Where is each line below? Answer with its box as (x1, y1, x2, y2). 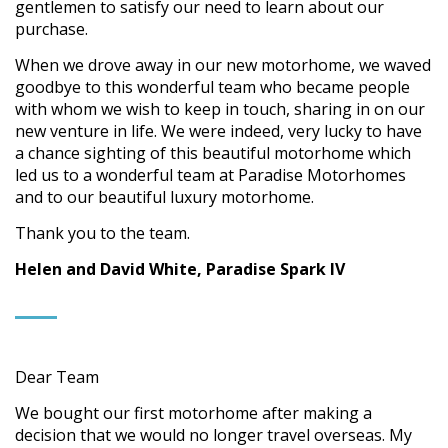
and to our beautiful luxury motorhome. (15, 185, 314, 208)
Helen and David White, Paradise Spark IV (15, 257, 345, 280)
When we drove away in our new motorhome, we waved (15, 53, 431, 76)
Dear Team (15, 365, 99, 388)
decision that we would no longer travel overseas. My (15, 423, 412, 446)
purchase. (15, 17, 88, 40)
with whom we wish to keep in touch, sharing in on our (15, 97, 425, 120)
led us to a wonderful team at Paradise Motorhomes (15, 163, 406, 186)
